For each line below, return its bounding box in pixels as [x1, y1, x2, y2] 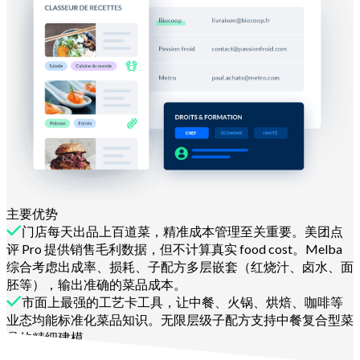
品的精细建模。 [6, 329, 96, 346]
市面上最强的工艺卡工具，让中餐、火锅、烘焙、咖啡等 [22, 294, 343, 310]
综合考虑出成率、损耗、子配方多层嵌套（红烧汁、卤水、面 [6, 259, 354, 275]
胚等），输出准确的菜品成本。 [6, 276, 186, 292]
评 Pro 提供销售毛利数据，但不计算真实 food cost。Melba [6, 241, 342, 257]
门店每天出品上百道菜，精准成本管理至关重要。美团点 [22, 223, 343, 239]
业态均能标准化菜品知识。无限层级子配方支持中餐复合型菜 [6, 312, 354, 328]
